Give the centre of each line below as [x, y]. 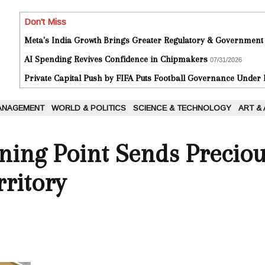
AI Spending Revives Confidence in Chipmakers [116, 59]
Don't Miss [45, 22]
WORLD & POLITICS [89, 108]
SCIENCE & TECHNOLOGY [182, 108]
